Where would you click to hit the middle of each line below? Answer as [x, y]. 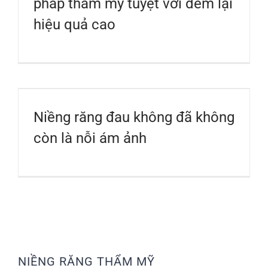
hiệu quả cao [74, 24]
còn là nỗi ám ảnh [90, 138]
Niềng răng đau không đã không [134, 117]
